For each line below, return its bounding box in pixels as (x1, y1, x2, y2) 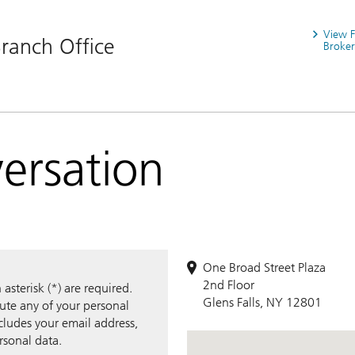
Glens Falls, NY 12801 (203, 294, 322, 310)
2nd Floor (203, 277, 254, 292)
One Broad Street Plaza (203, 259, 326, 275)
